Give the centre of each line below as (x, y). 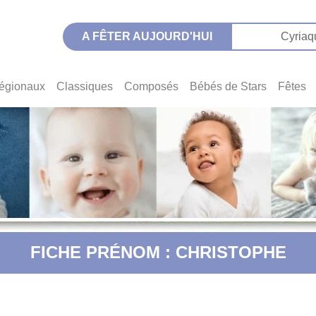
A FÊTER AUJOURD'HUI (147, 36)
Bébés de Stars (228, 87)
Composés (151, 87)
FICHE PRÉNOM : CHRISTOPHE (158, 252)
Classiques (85, 87)
